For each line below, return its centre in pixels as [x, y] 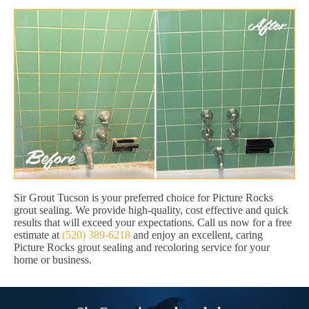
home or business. [53, 260]
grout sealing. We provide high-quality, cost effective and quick [151, 210]
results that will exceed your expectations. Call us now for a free [153, 223]
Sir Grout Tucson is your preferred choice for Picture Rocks [143, 198]
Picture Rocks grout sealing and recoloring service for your [142, 248]
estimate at [38, 235]
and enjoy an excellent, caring [197, 235]
